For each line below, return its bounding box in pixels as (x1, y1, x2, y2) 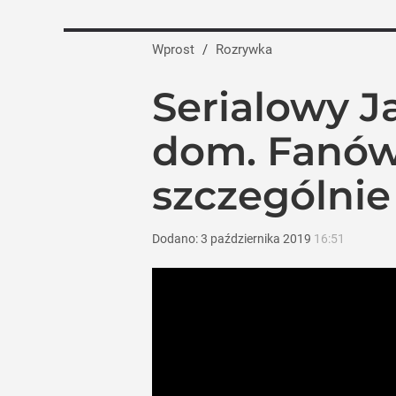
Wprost (152, 42, 194, 57)
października (210, 232, 280, 246)
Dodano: (152, 232, 201, 246)
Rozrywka (224, 42, 272, 57)
